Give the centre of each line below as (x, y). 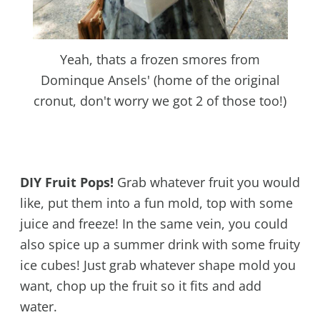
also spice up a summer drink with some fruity (160, 245)
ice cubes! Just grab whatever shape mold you (157, 265)
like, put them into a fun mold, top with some (156, 203)
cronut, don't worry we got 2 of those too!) (160, 101)
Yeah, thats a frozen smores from (160, 60)
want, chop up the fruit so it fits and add (140, 286)
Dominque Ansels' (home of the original (160, 80)
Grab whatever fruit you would (206, 182)
